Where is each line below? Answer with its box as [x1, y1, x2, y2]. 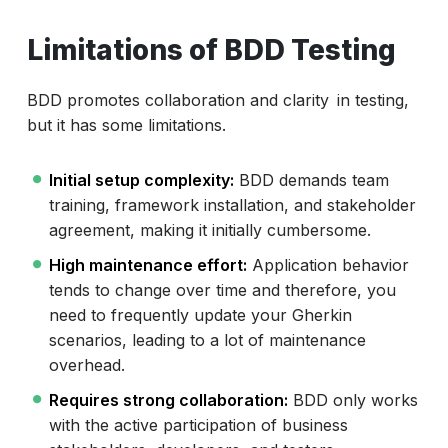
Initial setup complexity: [48, 170, 234, 191]
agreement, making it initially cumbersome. [48, 220, 371, 241]
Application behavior [246, 255, 409, 276]
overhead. [48, 355, 125, 376]
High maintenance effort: [48, 255, 247, 276]
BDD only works [287, 390, 418, 411]
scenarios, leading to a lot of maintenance [48, 330, 366, 351]
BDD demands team [233, 170, 389, 191]
